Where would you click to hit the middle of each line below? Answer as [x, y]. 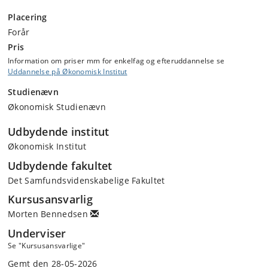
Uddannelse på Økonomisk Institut [68, 71]
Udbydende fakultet [60, 165]
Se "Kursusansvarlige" [47, 245]
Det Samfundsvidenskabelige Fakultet [86, 180]
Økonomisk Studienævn [57, 107]
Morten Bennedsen [49, 214]
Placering [28, 17]
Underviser [37, 233]
